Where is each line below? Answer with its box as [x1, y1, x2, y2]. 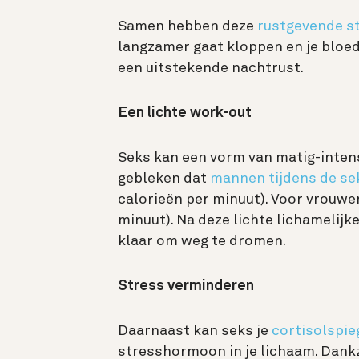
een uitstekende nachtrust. [118, 61, 306, 76]
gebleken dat [118, 171, 210, 187]
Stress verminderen [118, 279, 254, 294]
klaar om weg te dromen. [118, 234, 286, 249]
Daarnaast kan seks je [118, 324, 272, 339]
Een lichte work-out [118, 106, 252, 121]
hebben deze [164, 19, 257, 34]
